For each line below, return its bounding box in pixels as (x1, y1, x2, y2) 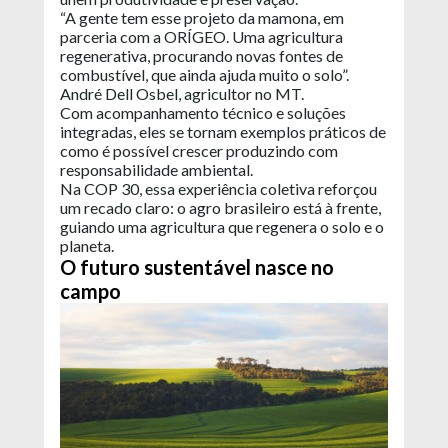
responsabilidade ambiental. (60, 160, 256, 180)
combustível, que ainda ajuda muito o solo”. (60, 65, 349, 85)
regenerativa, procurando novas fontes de (60, 46, 343, 66)
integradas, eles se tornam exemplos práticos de (60, 122, 386, 142)
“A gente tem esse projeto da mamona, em (60, 8, 344, 28)
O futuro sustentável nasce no (60, 255, 334, 280)
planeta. (60, 236, 117, 256)
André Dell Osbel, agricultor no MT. (60, 84, 307, 104)
